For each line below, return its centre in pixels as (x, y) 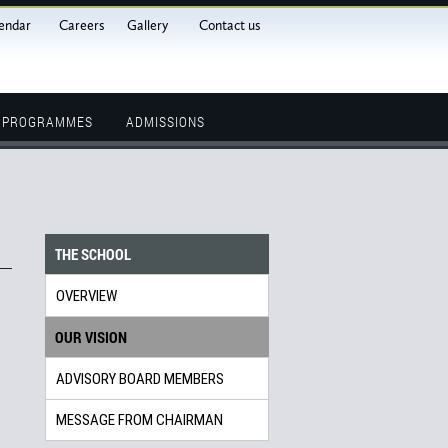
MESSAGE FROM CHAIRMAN (139, 420)
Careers (82, 25)
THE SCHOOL (93, 254)
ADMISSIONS (165, 121)
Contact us (230, 25)
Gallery (147, 25)
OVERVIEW (86, 296)
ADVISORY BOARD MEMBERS (140, 379)
